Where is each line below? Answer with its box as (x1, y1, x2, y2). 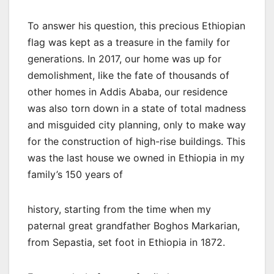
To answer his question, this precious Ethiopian (28, 19, 245, 32)
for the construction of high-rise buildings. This (28, 135, 245, 147)
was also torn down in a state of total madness (28, 102, 246, 114)
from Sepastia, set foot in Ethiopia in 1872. (28, 235, 225, 248)
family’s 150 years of (28, 168, 123, 180)
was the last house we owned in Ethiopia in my (28, 151, 245, 164)
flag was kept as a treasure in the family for (28, 35, 230, 48)
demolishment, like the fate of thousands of (28, 68, 229, 81)
